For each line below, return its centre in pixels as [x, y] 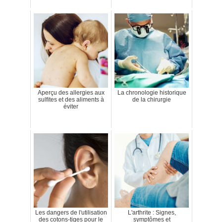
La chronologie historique [152, 93]
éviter [71, 107]
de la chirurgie [152, 100]
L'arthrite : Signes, [152, 213]
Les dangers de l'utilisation [71, 213]
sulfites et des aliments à [71, 100]
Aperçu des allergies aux [71, 93]
